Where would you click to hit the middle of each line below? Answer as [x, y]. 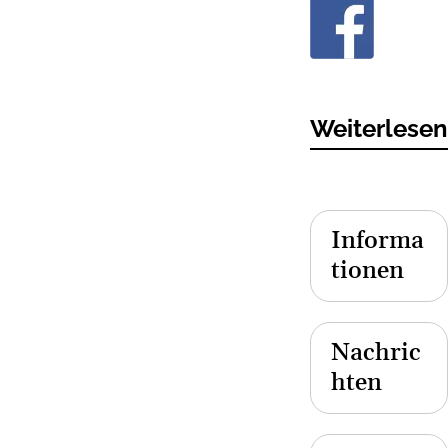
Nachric [376, 353]
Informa [377, 241]
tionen [367, 271]
